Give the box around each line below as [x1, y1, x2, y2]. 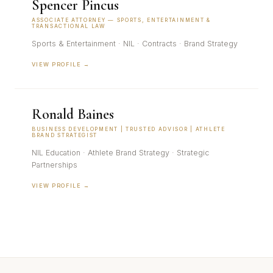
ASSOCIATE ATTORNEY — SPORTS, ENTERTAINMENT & [32, 17, 211, 23]
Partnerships [32, 160, 77, 169]
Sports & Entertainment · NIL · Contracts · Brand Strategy [32, 39, 238, 48]
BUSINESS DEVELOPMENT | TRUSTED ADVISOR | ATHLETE [32, 126, 225, 132]
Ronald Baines [32, 105, 114, 123]
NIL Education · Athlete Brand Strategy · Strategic [32, 148, 209, 157]
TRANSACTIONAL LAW [32, 23, 106, 29]
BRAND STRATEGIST [32, 132, 98, 138]
